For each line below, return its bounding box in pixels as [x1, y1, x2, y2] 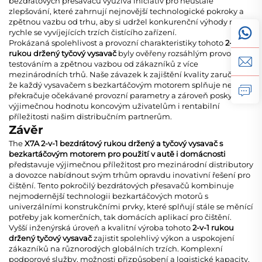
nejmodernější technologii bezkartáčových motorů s [9, 191, 208, 201]
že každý [9, 80, 44, 89]
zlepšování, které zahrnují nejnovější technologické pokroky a [9, 6, 244, 16]
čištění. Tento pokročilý [9, 180, 97, 190]
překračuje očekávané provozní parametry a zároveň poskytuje [9, 90, 247, 100]
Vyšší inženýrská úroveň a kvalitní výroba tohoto [9, 222, 192, 232]
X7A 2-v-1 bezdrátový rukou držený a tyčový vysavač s [25, 138, 223, 148]
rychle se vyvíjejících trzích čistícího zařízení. [9, 27, 177, 37]
